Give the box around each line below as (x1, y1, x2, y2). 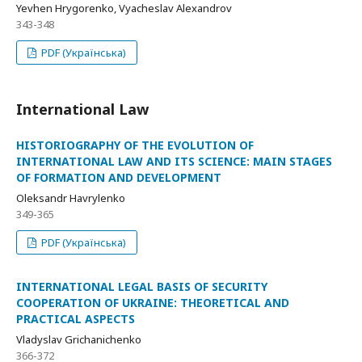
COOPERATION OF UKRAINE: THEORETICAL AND (16, 295, 289, 310)
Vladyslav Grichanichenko (16, 332, 141, 347)
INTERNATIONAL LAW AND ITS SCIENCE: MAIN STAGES (16, 154, 332, 169)
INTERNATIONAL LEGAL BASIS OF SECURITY (16, 279, 267, 294)
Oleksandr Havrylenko (16, 191, 125, 205)
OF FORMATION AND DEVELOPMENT (16, 170, 221, 185)
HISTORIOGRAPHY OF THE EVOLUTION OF (16, 137, 254, 153)
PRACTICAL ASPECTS (16, 311, 135, 326)
